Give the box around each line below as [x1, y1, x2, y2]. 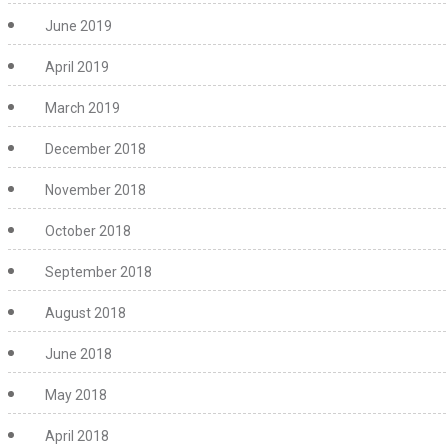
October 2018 [45, 223, 131, 239]
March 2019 [45, 100, 120, 116]
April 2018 [45, 428, 109, 444]
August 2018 [45, 305, 126, 321]
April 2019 [45, 59, 109, 75]
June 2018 [45, 346, 112, 362]
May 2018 [45, 387, 107, 403]
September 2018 [45, 264, 152, 280]
